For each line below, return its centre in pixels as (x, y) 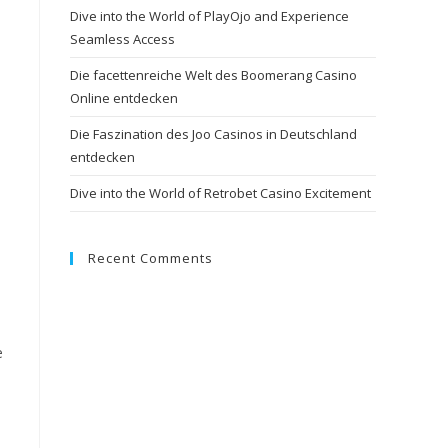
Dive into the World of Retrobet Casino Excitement (220, 193)
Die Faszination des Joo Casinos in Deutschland (213, 134)
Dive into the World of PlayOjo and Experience (209, 16)
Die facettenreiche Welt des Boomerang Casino (213, 75)
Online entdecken (124, 98)
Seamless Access (122, 39)
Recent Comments (150, 258)
